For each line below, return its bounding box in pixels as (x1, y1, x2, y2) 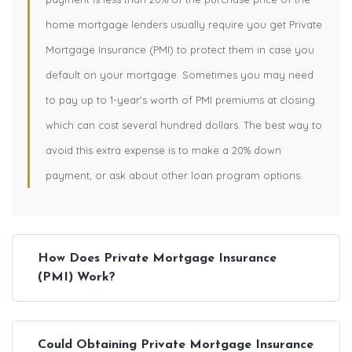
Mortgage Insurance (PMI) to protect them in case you (46, 42, 314, 56)
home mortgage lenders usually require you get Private (46, 17, 322, 31)
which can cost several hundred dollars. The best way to (46, 118, 322, 131)
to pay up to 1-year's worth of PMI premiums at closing (46, 93, 315, 106)
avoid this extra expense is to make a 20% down (46, 143, 281, 156)
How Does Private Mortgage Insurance (38, 251, 277, 265)
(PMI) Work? (38, 270, 115, 284)
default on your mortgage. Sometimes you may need (46, 68, 313, 81)
